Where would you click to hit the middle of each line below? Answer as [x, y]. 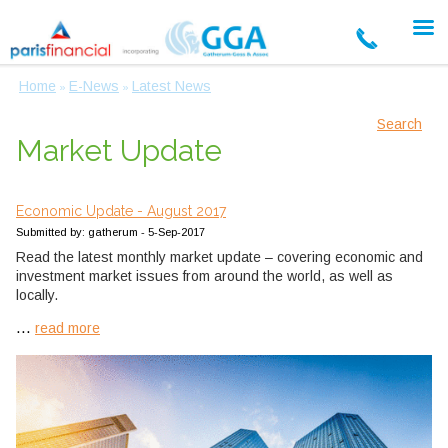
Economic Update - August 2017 [121, 211]
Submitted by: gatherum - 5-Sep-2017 [110, 232]
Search [399, 124]
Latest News [171, 86]
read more [67, 328]
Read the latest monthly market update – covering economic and [219, 257]
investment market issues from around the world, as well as [204, 276]
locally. [37, 295]
